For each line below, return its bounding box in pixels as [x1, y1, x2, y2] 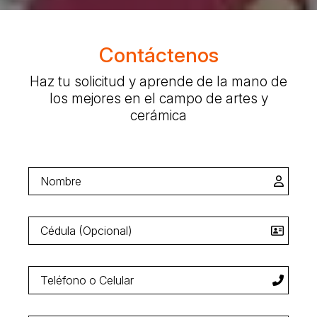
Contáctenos [98, 42, 219, 67]
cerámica [130, 107, 187, 125]
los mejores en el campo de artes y [49, 90, 268, 108]
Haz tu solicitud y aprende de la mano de [30, 73, 287, 91]
